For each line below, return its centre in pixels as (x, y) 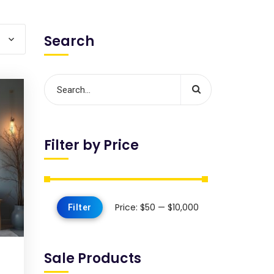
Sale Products (92, 258)
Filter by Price (91, 145)
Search (69, 41)
